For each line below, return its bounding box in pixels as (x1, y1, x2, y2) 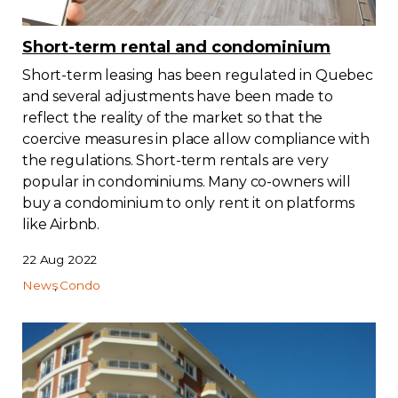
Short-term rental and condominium (22, 36, 330, 57)
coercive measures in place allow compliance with (22, 130, 370, 147)
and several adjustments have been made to (22, 87, 333, 105)
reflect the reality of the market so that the (22, 108, 323, 126)
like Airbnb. (22, 215, 100, 233)
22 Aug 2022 (22, 251, 98, 267)
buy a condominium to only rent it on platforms (22, 194, 355, 211)
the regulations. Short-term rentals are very (22, 151, 329, 169)
